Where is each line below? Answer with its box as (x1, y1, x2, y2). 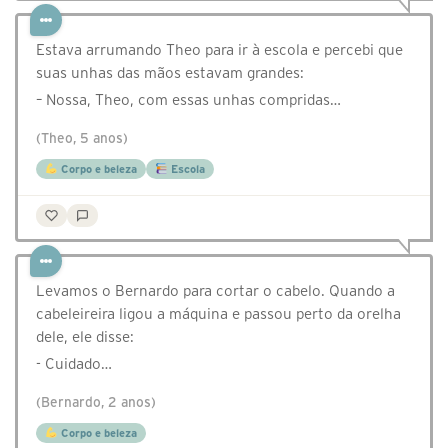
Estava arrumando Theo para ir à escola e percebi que (36, 41, 403, 59)
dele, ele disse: (36, 328, 134, 346)
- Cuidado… (36, 355, 112, 373)
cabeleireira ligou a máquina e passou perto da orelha (36, 305, 401, 323)
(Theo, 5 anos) (36, 131, 128, 147)
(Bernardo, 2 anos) (36, 395, 156, 411)
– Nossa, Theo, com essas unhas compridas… (36, 91, 341, 109)
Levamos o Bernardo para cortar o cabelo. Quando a (36, 282, 395, 300)
